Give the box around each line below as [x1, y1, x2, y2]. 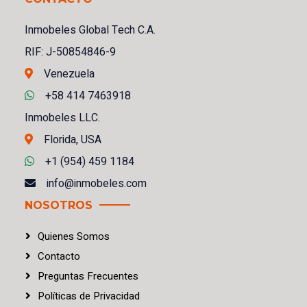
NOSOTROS [25, 198, 93, 212]
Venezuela [44, 65, 95, 82]
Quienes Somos [38, 228, 110, 244]
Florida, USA [44, 131, 101, 148]
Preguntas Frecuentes [38, 268, 138, 284]
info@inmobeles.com [47, 175, 147, 192]
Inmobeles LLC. [25, 109, 100, 126]
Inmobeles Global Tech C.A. [25, 21, 156, 38]
